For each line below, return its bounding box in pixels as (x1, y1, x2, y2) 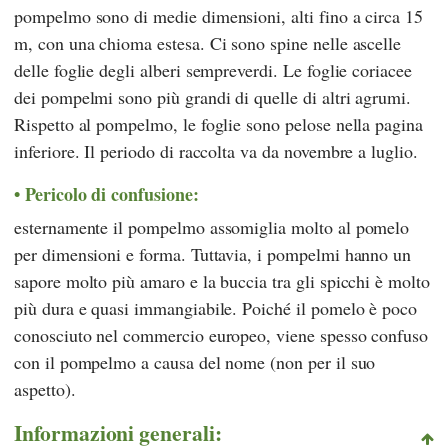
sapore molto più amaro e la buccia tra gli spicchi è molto (14, 268, 430, 293)
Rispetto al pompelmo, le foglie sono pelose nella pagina (14, 112, 423, 137)
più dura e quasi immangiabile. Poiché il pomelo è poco (14, 295, 418, 320)
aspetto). (14, 376, 76, 401)
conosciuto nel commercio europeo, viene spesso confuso (14, 322, 429, 347)
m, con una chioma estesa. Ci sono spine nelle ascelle (14, 31, 402, 56)
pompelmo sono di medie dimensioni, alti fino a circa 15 (14, 4, 424, 29)
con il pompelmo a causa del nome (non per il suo (14, 349, 376, 374)
